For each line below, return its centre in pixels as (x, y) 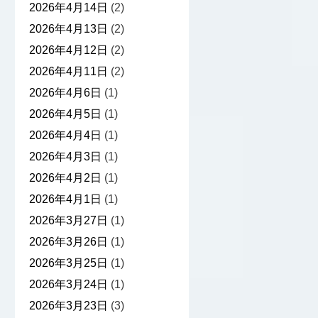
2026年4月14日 (68, 8)
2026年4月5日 (65, 114)
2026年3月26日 (68, 242)
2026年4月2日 (65, 178)
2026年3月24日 (68, 285)
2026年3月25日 (68, 263)
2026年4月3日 (65, 157)
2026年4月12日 (68, 50)
